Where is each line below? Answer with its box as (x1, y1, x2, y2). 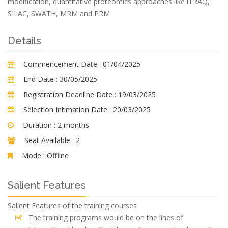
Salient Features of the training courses (8, 201, 137, 210)
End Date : (23, 74, 58, 84)
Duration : (23, 120, 58, 130)
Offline (47, 151, 69, 160)
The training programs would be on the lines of (28, 213, 183, 222)
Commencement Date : (23, 59, 101, 69)
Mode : (22, 151, 45, 160)
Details (8, 35, 41, 47)
